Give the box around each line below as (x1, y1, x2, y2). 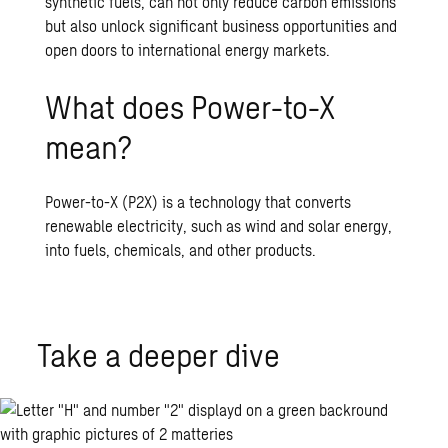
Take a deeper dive (37, 335, 281, 373)
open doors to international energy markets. (45, 40, 331, 59)
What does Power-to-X (45, 87, 336, 125)
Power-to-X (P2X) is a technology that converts (45, 192, 352, 211)
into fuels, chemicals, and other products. (45, 240, 317, 259)
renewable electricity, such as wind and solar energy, (45, 216, 393, 235)
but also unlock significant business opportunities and (45, 16, 398, 35)
